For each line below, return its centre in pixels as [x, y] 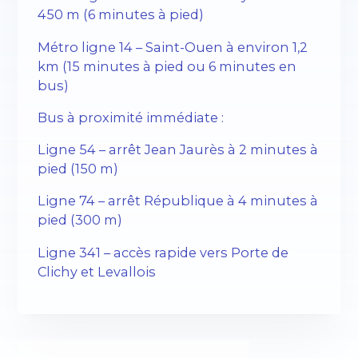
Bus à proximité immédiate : [131, 117]
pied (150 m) [78, 169]
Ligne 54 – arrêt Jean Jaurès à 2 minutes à [178, 150]
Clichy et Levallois [97, 271]
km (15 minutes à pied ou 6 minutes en [167, 66]
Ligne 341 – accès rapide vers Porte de [163, 252]
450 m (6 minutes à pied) [121, 15]
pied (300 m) [80, 220]
